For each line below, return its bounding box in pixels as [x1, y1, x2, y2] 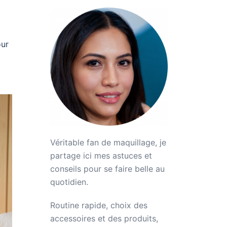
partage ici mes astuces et [50, 150, 152, 161]
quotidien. [50, 176, 88, 187]
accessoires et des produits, [50, 213, 158, 223]
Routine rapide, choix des [50, 200, 147, 210]
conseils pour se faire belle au [50, 163, 165, 174]
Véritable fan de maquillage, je [50, 137, 166, 147]
